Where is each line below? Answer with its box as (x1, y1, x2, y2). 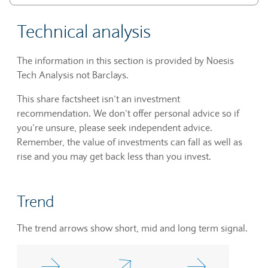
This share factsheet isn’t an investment (17, 93, 180, 105)
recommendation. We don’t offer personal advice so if (17, 107, 239, 119)
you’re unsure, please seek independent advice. (17, 121, 212, 133)
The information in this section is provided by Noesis (17, 54, 234, 66)
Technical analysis (17, 20, 151, 42)
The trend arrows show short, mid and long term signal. (17, 222, 248, 234)
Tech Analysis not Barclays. (17, 69, 129, 81)
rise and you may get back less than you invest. (17, 150, 211, 162)
